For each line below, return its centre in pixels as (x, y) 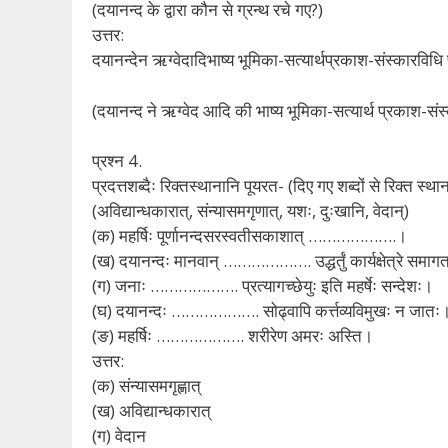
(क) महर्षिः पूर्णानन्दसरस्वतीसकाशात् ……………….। (249, 236)
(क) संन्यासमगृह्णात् (146, 386)
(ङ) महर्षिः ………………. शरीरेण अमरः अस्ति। (232, 336)
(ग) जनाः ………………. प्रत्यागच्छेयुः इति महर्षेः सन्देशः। (262, 286)
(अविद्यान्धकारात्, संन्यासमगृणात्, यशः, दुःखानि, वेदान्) (250, 211)
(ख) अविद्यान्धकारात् (151, 411)
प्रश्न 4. (117, 161)
